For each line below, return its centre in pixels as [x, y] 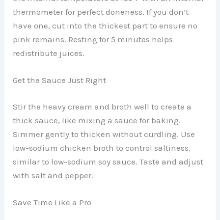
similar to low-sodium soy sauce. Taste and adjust [108, 161]
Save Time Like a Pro [52, 202]
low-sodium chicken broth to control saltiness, [102, 148]
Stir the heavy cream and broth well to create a [102, 106]
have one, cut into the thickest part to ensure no [105, 26]
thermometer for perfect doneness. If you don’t [101, 12]
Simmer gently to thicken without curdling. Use [104, 134]
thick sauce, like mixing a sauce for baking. [97, 120]
